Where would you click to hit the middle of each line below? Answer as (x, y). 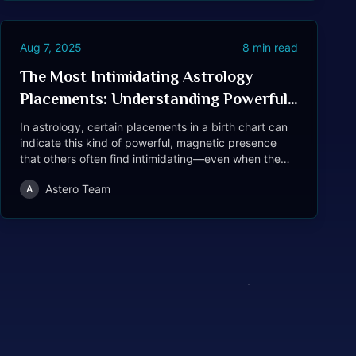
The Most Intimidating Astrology (136, 76)
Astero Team (78, 189)
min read (274, 47)
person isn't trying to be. (83, 174)
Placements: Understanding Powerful (154, 99)
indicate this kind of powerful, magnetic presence (148, 143)
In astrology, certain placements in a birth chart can (154, 127)
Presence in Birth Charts (109, 121)
